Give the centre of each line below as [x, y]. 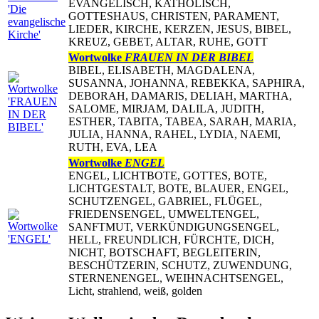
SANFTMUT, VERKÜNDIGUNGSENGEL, [174, 227]
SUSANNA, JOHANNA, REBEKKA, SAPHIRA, [187, 83]
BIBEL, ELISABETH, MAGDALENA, [162, 70]
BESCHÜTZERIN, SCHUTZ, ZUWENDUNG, [180, 266]
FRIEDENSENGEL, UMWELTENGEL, [164, 214]
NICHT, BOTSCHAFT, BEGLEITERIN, [164, 253]
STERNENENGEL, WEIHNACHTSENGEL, [176, 278]
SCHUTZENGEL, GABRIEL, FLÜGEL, [165, 202]
